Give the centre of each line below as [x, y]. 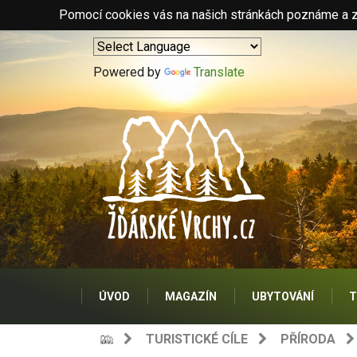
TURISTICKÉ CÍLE [197, 339]
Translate [219, 72]
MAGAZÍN [191, 296]
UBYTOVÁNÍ [283, 296]
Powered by [129, 72]
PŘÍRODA [308, 339]
